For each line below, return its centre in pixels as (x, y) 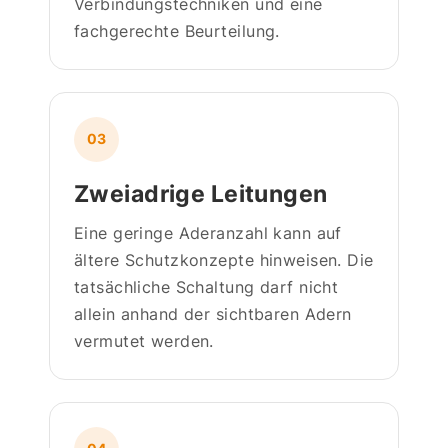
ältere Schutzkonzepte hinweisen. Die (224, 259)
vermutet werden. (144, 340)
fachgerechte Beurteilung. (177, 30)
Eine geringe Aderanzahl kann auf (208, 232)
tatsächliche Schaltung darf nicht (206, 286)
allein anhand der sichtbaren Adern (213, 313)
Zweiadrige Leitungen (201, 193)
